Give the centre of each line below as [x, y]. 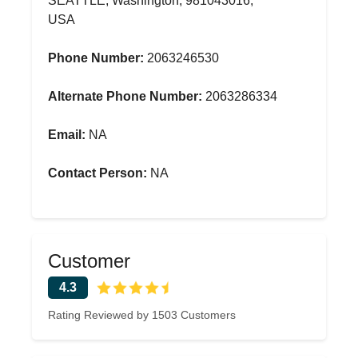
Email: [67, 135]
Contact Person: [97, 173]
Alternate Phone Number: [125, 96]
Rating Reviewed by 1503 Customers [142, 315]
